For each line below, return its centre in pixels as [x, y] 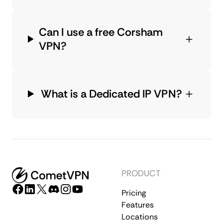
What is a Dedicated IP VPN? [111, 94]
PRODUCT [141, 173]
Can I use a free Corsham [101, 32]
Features [138, 205]
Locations [140, 217]
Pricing [134, 193]
